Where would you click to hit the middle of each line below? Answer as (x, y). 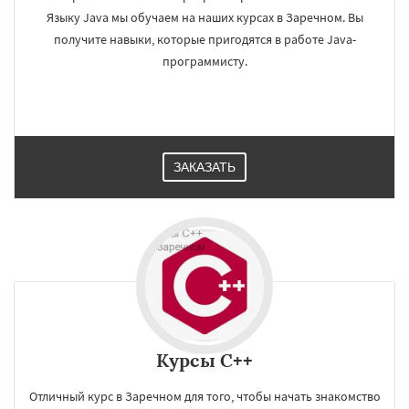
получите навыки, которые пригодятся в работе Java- (204, 39)
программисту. (204, 61)
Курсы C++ (204, 360)
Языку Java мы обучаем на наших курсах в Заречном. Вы (204, 17)
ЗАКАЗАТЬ (204, 167)
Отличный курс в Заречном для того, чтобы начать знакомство (204, 396)
